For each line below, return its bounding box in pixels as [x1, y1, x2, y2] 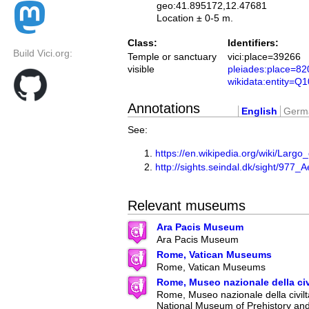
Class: [128, 37, 157, 49]
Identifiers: [228, 37, 279, 49]
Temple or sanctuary [128, 51, 217, 63]
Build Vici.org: [13, 48, 72, 59]
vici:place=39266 [228, 51, 301, 63]
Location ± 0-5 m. [157, 12, 233, 23]
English [241, 105, 277, 117]
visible [128, 63, 154, 75]
